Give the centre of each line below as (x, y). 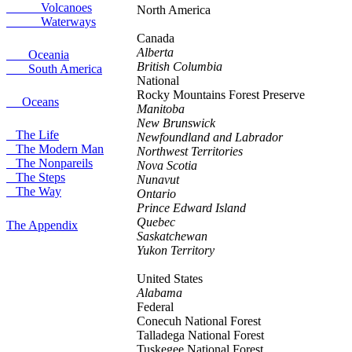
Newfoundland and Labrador (210, 137)
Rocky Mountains (183, 95)
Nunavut (158, 180)
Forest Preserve (267, 95)
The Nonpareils (49, 163)
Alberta (155, 52)
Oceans (33, 102)
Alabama (159, 293)
